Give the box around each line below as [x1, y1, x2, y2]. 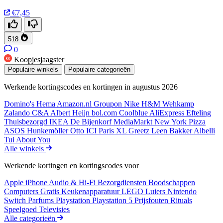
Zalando [4, 108, 32, 117]
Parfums [28, 196, 56, 205]
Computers [4, 187, 40, 196]
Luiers [145, 187, 167, 196]
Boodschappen [148, 178, 195, 187]
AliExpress [149, 108, 186, 117]
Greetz [128, 126, 151, 135]
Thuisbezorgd [4, 117, 49, 126]
